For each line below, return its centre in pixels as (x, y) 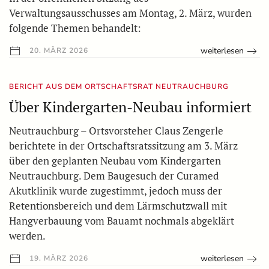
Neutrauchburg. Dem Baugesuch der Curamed (114, 176)
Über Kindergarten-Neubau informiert (130, 107)
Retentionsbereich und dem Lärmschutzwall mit (118, 206)
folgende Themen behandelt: (75, 28)
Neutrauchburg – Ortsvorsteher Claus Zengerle (116, 131)
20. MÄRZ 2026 (58, 50)
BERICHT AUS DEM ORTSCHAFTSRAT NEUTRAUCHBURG (119, 87)
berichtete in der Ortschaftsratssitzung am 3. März (123, 146)
